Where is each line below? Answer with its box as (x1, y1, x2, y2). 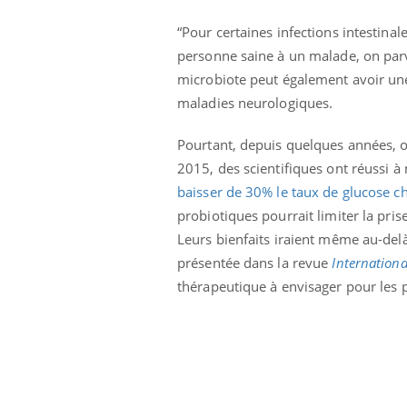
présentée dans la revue (177, 253, 333, 273)
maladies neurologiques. (177, 94, 337, 113)
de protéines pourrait (218, 21, 352, 39)
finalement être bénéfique (218, 35, 381, 53)
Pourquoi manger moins (218, 7, 369, 25)
